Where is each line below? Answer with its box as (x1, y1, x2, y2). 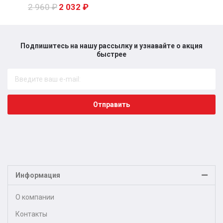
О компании (15, 193, 54, 201)
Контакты (15, 210, 47, 218)
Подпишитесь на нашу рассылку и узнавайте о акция (20, 42, 203, 50)
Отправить (93, 101, 130, 109)
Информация (15, 171, 60, 179)
